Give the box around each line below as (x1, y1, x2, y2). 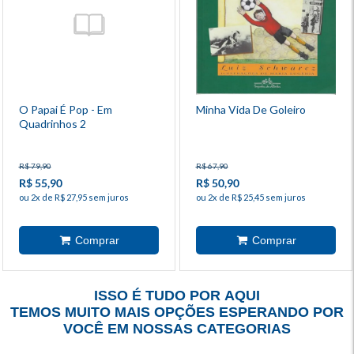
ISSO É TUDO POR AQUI (94, 287, 260, 303)
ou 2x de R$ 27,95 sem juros (18, 191, 129, 202)
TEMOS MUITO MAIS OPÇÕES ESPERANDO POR (10, 303, 344, 320)
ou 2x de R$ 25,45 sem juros (195, 191, 306, 202)
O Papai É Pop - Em (18, 102, 112, 116)
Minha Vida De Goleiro (195, 102, 306, 116)
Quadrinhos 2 (18, 116, 86, 130)
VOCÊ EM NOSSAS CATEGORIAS (63, 320, 291, 337)
